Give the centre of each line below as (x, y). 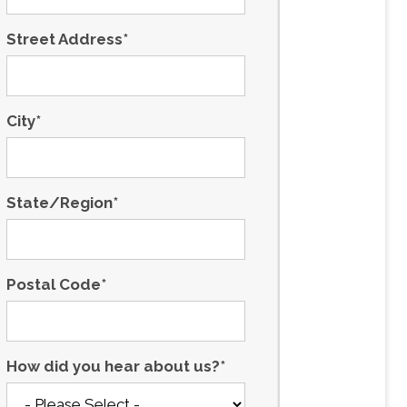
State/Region (59, 203)
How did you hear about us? (113, 366)
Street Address (64, 39)
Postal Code (53, 284)
